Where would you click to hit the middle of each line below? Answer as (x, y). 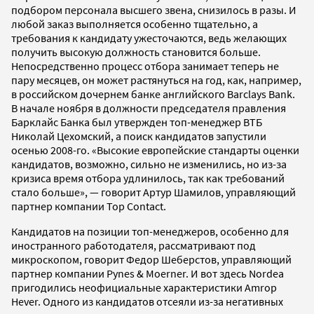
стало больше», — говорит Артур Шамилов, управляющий (153, 192)
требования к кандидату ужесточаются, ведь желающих (149, 37)
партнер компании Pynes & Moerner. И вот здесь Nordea (148, 273)
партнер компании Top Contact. (89, 206)
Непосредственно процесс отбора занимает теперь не (145, 66)
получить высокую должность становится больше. (136, 52)
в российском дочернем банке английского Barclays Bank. (153, 94)
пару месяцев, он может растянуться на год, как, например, (156, 80)
